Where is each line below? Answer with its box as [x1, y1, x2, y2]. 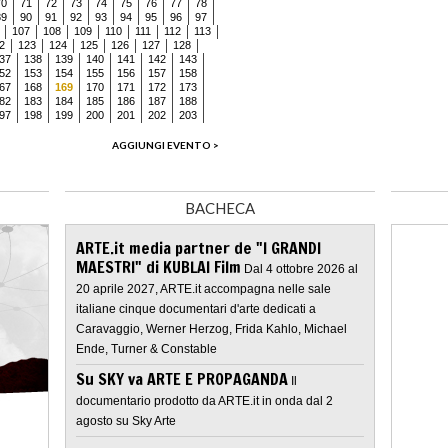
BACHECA [185, 198, 255, 217]
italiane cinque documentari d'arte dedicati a [76, 301, 316, 316]
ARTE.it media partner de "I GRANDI [76, 236, 321, 259]
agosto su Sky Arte [76, 413, 176, 428]
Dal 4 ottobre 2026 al [244, 261, 358, 276]
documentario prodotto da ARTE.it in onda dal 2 [76, 393, 333, 408]
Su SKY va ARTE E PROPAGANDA [76, 367, 288, 390]
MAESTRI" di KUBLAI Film [76, 255, 241, 278]
